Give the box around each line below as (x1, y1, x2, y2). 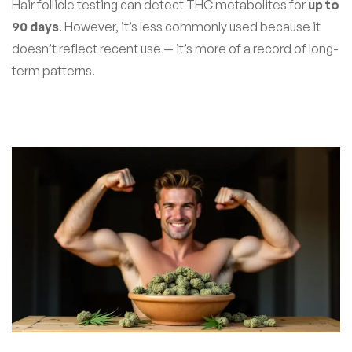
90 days (12, 18, 59, 35)
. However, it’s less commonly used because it (59, 18, 321, 35)
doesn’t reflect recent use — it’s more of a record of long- (12, 40, 339, 57)
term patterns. (12, 62, 95, 79)
